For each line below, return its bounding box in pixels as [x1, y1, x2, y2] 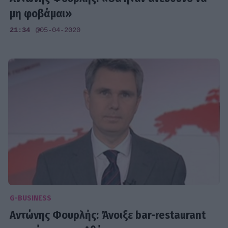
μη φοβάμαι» [10, 7, 72, 21]
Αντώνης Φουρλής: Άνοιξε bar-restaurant [10, 208, 206, 222]
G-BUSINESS [10, 193, 52, 203]
